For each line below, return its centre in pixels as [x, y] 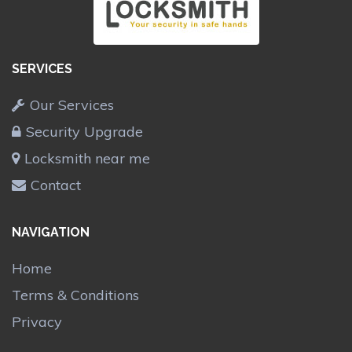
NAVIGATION [51, 232]
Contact [56, 185]
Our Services [72, 105]
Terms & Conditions [75, 295]
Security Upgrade [84, 132]
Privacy [37, 321]
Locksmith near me [87, 159]
